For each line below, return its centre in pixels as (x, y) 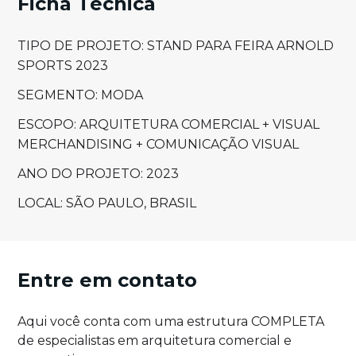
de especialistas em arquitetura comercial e (155, 341)
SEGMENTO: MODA (81, 95)
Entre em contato (108, 281)
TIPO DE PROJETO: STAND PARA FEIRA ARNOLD (176, 46)
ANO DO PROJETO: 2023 (99, 174)
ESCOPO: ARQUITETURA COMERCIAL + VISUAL (169, 125)
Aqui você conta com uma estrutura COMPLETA (171, 322)
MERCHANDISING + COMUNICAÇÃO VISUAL (159, 145)
